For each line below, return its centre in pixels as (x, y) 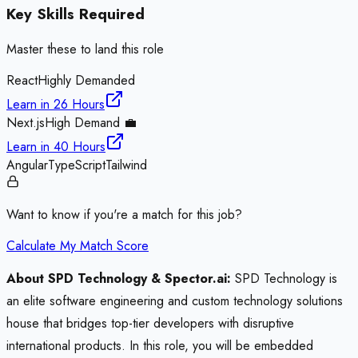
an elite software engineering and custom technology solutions (175, 301)
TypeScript (77, 165)
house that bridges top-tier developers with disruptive (150, 324)
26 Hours (79, 105)
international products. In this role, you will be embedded (160, 346)
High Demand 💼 (91, 123)
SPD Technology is (284, 279)
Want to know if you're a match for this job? (124, 215)
